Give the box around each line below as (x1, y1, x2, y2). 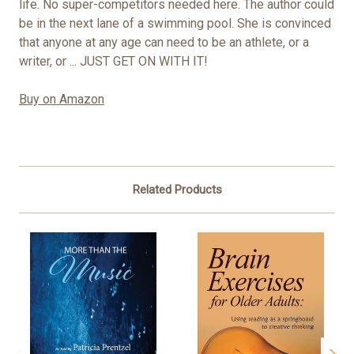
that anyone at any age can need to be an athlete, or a (19, 35, 309, 51)
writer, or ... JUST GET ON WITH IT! (19, 54, 208, 70)
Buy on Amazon (19, 92, 104, 107)
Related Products (132, 183, 222, 198)
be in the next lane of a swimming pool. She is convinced (19, 16, 331, 32)
